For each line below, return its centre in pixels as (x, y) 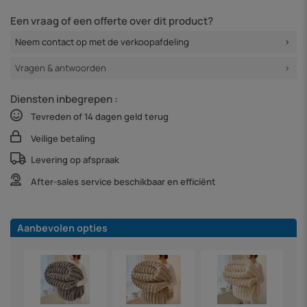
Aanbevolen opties (62, 228)
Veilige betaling (63, 138)
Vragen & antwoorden (61, 67)
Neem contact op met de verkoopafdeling (102, 41)
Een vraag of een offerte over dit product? (112, 21)
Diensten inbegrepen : (64, 99)
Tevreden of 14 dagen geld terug (100, 117)
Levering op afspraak (75, 160)
